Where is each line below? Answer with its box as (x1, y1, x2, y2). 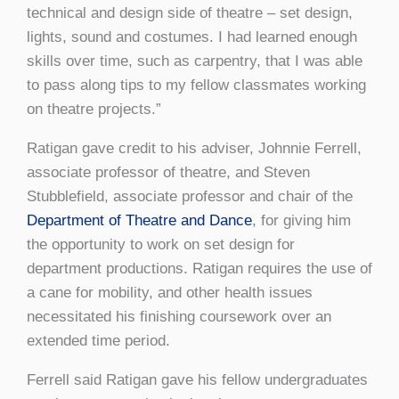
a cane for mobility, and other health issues (27, 283, 313, 301)
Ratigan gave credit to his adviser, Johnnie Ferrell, (27, 139, 362, 157)
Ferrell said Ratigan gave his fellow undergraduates (27, 370, 368, 388)
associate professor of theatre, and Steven (27, 163, 310, 181)
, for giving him (252, 211, 351, 229)
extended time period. (27, 331, 170, 349)
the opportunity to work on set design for (27, 235, 295, 253)
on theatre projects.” (27, 100, 161, 118)
